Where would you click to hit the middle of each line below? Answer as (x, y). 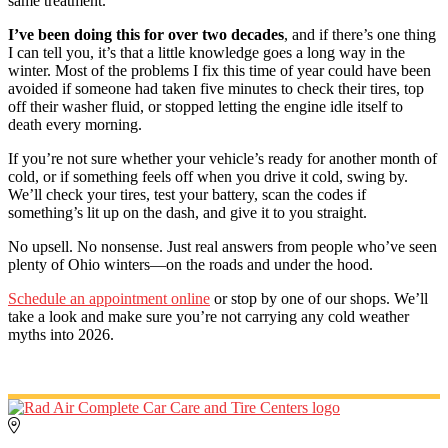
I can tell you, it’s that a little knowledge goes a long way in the (206, 52)
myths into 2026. (61, 334)
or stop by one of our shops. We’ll (319, 298)
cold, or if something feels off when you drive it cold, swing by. (208, 176)
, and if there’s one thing (360, 34)
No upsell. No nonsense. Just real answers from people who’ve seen (222, 246)
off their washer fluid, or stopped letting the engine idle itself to (205, 106)
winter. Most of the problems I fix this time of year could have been (219, 70)
